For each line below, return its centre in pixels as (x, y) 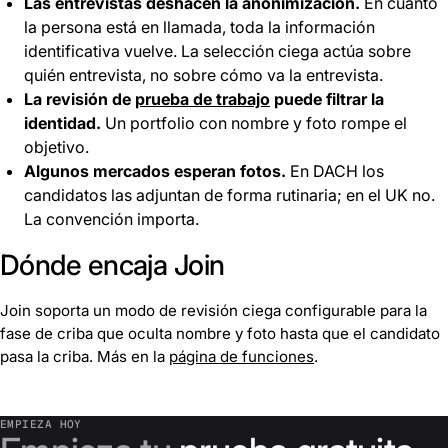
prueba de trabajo (202, 98)
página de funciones (241, 356)
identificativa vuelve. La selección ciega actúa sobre (217, 50)
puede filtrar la (327, 98)
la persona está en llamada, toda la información (199, 26)
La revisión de (79, 98)
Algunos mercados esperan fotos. (155, 170)
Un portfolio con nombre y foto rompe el (254, 122)
